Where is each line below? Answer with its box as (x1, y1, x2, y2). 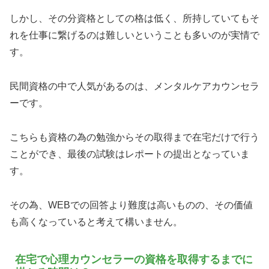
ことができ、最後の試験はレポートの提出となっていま (10, 148, 250, 159)
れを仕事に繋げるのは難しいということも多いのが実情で (10, 30, 259, 41)
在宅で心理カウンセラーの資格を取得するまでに (15, 253, 253, 266)
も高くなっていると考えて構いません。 (10, 216, 183, 227)
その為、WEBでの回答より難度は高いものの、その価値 (10, 199, 253, 210)
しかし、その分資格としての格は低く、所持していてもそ (10, 13, 259, 24)
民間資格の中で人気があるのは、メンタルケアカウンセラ (10, 81, 259, 92)
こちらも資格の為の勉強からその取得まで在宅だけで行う (10, 131, 259, 142)
